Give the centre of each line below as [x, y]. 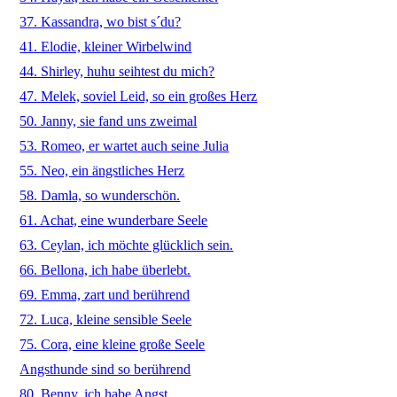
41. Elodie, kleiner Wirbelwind [106, 47]
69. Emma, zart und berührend [105, 295]
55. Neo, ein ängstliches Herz [102, 171]
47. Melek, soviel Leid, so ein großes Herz [139, 96]
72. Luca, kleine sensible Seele [106, 319]
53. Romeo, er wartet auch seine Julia [125, 146]
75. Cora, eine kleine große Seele [113, 344]
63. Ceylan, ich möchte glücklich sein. [127, 245]
